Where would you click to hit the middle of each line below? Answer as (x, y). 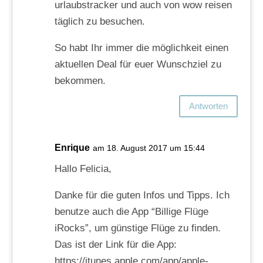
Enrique (72, 147)
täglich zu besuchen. (100, 21)
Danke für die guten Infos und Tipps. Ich (142, 195)
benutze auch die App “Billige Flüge (131, 211)
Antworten (209, 106)
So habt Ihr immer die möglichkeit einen (141, 48)
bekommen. (80, 80)
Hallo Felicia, (83, 168)
